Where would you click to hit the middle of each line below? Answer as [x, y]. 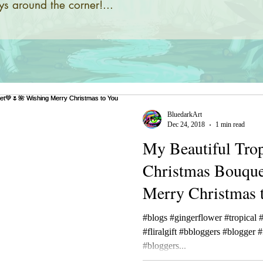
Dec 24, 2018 [186, 124]
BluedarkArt [185, 114]
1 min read [230, 124]
